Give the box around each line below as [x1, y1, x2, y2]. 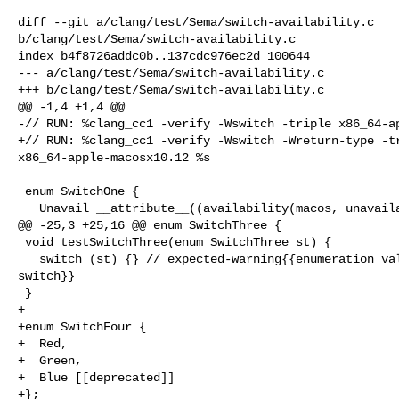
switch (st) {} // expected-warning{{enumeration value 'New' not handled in [18, 251, 39, 266]
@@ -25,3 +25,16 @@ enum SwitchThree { [18, 217, 281, 232]
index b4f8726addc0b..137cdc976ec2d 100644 [18, 48, 310, 63]
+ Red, [18, 336, 68, 351]
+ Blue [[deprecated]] [18, 370, 175, 385]
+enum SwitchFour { [18, 319, 146, 334]
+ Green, [18, 353, 82, 368]
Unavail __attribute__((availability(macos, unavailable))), [18, 200, 39, 216]
